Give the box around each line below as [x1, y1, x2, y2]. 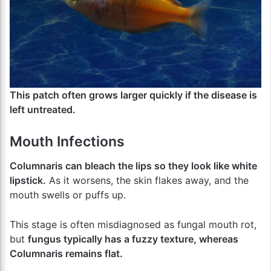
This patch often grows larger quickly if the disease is [10, 89, 257, 101]
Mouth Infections [10, 133, 125, 150]
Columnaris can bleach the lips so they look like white [10, 159, 257, 172]
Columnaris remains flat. [10, 247, 123, 260]
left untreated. [10, 103, 76, 116]
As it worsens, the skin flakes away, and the [46, 174, 249, 186]
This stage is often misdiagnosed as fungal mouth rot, [10, 218, 256, 230]
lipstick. [10, 174, 46, 186]
